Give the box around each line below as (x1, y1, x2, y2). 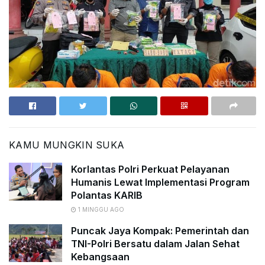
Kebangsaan (71, 250, 130, 263)
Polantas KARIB (71, 189, 143, 201)
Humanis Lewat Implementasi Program (71, 176, 250, 188)
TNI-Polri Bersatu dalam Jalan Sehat (71, 237, 240, 250)
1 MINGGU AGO (76, 205, 124, 213)
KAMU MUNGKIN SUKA (9, 138, 125, 151)
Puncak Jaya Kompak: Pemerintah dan (71, 224, 249, 237)
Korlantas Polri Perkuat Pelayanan (71, 163, 230, 175)
